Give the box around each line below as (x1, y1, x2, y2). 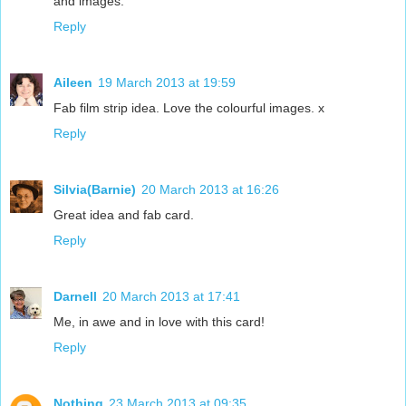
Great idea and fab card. (53, 208, 194, 223)
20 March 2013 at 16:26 (141, 182, 279, 198)
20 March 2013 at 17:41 (102, 289, 240, 304)
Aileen (53, 75, 92, 91)
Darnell (53, 289, 97, 304)
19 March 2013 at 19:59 (98, 75, 236, 91)
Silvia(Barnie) (53, 182, 136, 198)
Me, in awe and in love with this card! (53, 314, 265, 330)
